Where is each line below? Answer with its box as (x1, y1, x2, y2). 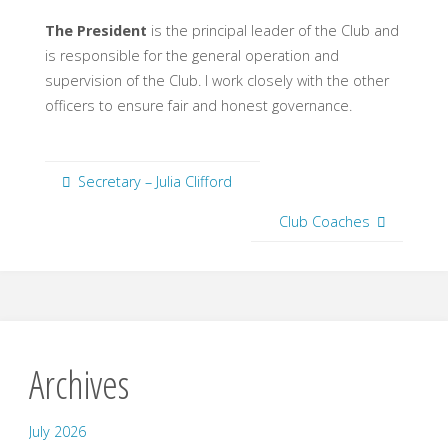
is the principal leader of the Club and (146, 21, 399, 41)
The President (44, 21, 147, 41)
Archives (28, 358, 129, 411)
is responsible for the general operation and (44, 46, 339, 66)
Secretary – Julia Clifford (77, 171, 232, 191)
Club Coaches (279, 212, 371, 232)
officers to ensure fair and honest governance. (44, 96, 352, 116)
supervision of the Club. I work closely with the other (44, 71, 389, 91)
